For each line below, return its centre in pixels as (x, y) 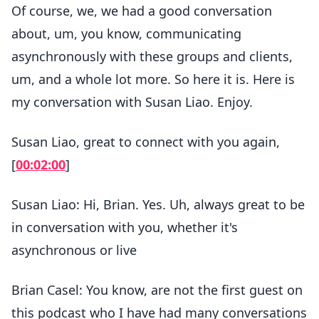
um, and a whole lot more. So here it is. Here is (153, 79)
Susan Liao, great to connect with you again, (146, 142)
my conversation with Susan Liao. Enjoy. (132, 102)
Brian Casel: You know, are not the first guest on (157, 290)
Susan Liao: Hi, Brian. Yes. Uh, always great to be (158, 204)
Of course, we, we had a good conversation (142, 11)
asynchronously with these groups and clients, (152, 56)
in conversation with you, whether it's (125, 227)
